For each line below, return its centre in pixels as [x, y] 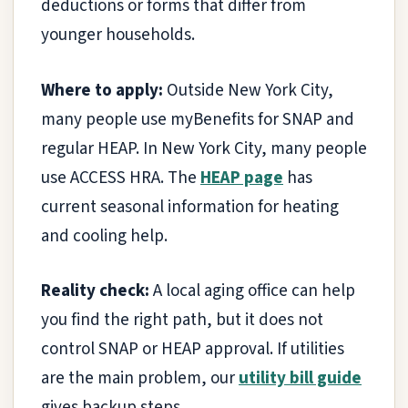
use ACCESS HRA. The [121, 178]
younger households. [118, 36]
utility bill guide [300, 379]
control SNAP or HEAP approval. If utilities [193, 350]
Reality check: [95, 291]
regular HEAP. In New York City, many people [204, 148]
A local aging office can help [252, 291]
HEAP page [242, 178]
